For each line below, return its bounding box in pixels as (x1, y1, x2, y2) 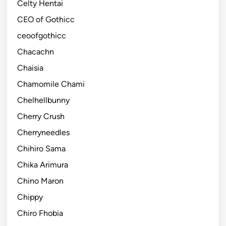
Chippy (17, 192, 43, 202)
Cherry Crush (17, 111, 65, 121)
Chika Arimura (17, 159, 68, 169)
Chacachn (17, 46, 54, 56)
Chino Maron (17, 176, 64, 186)
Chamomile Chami (17, 79, 85, 89)
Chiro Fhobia (17, 208, 63, 218)
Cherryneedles (17, 127, 70, 137)
